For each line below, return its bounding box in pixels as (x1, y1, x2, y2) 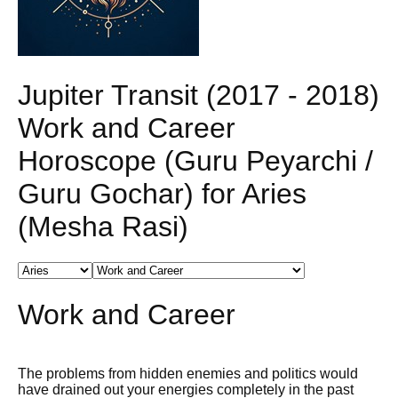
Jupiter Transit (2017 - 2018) (18, 78, 379, 111)
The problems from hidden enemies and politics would (18, 366, 358, 382)
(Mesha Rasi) (18, 210, 188, 243)
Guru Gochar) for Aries (18, 177, 306, 210)
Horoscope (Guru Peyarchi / (18, 144, 373, 177)
